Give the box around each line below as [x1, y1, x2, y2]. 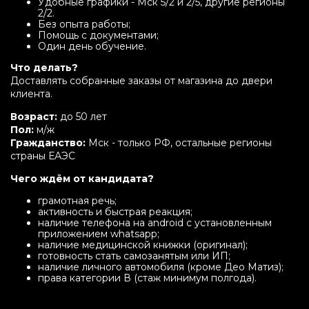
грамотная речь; [38, 194, 117, 207]
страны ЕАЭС [10, 149, 75, 162]
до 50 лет [57, 110, 107, 123]
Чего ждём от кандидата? [10, 172, 154, 185]
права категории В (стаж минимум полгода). [38, 271, 257, 284]
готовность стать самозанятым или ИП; [38, 249, 230, 262]
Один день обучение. [38, 39, 146, 52]
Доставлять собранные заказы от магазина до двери [10, 74, 272, 87]
